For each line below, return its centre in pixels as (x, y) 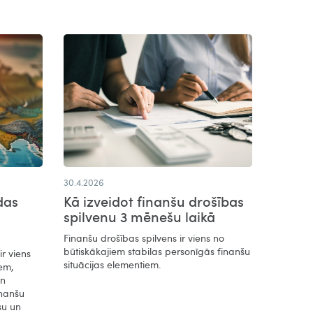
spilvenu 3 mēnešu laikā (139, 216)
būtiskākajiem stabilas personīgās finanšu (157, 251)
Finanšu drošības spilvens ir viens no (144, 238)
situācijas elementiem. (112, 264)
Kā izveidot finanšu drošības (154, 201)
